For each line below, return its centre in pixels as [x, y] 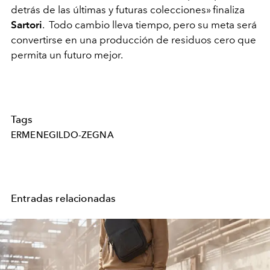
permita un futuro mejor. [68, 55]
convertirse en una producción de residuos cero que [133, 39]
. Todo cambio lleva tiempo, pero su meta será [149, 24]
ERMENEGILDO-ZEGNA [62, 135]
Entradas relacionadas [64, 198]
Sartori [27, 24]
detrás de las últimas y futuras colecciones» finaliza [128, 9]
